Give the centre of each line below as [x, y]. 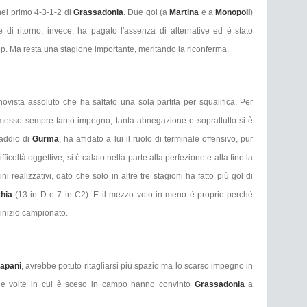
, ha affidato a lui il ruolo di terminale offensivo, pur [156, 139]
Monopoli [233, 12]
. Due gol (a [146, 12]
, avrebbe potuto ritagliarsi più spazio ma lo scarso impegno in [137, 266]
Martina [185, 12]
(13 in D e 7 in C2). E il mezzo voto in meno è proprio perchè [134, 194]
